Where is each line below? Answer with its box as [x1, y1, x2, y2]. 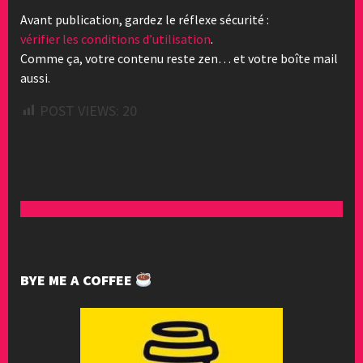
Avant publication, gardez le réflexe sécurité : [20, 11, 269, 28]
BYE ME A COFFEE [20, 270, 135, 289]
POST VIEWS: [40, 100, 119, 120]
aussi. [20, 69, 50, 86]
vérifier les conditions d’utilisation [20, 30, 211, 47]
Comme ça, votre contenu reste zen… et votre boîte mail [20, 49, 338, 66]
